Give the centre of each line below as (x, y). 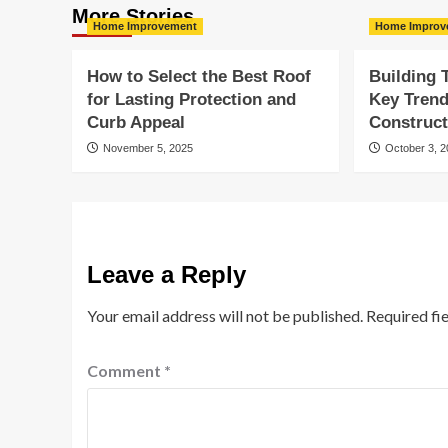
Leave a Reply (166, 274)
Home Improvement (145, 26)
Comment (125, 370)
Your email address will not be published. (225, 315)
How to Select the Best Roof (199, 76)
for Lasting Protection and (191, 99)
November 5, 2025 (148, 148)
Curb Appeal (136, 122)
